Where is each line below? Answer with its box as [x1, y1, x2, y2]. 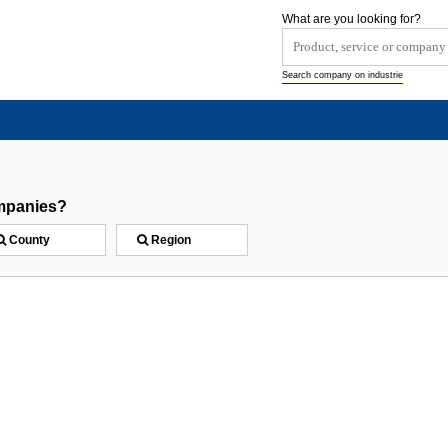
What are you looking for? [282, 12, 421, 26]
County [6, 233, 50, 247]
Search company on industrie [282, 70, 403, 80]
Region [148, 233, 191, 247]
